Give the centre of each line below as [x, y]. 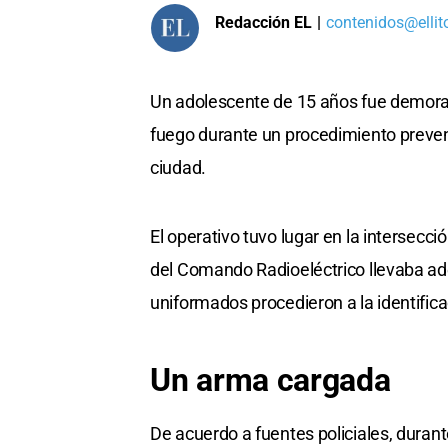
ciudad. [178, 168]
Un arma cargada [270, 380]
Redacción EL [263, 22]
